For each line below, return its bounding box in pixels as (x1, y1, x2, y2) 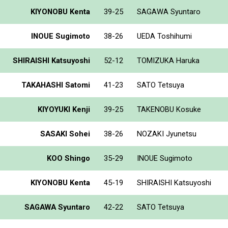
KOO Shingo (47, 153, 90, 163)
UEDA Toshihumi (137, 31, 192, 41)
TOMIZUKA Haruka (137, 55, 199, 65)
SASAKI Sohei (40, 129, 90, 138)
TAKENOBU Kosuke (137, 104, 201, 114)
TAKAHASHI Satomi (21, 80, 90, 90)
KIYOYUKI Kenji (38, 104, 90, 114)
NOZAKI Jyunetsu (137, 129, 196, 138)
